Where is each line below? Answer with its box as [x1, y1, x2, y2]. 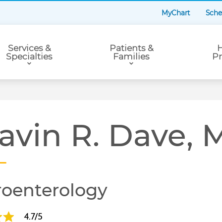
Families [113, 51, 150, 61]
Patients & [109, 42, 153, 53]
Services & [7, 42, 51, 53]
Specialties [6, 51, 53, 61]
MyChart [161, 8, 190, 17]
